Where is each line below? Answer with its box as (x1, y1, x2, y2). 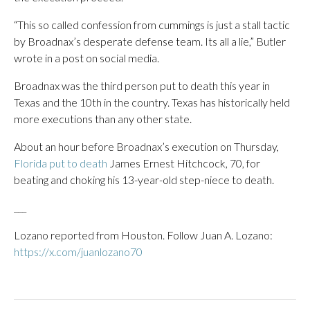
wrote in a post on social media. (14, 51, 159, 64)
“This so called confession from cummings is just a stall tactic (14, 18, 290, 31)
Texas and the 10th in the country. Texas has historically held (14, 95, 290, 109)
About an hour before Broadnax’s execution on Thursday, (14, 140, 279, 153)
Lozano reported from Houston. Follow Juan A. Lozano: (14, 228, 273, 241)
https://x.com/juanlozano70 (14, 245, 143, 258)
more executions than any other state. (14, 112, 192, 125)
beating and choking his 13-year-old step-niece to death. (14, 173, 274, 186)
